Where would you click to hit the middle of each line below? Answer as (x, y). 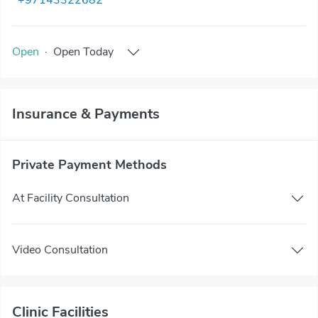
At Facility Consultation (71, 198)
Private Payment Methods (89, 165)
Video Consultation (60, 250)
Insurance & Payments (86, 114)
